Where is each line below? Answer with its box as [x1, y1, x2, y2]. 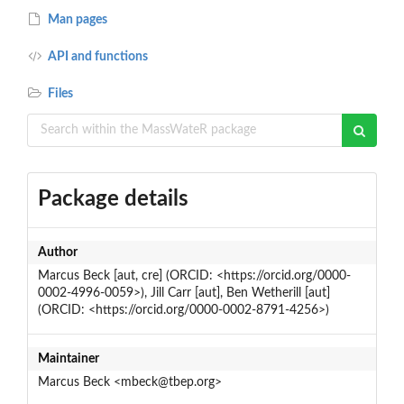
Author [37, 245, 78, 259]
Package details [37, 188, 188, 210]
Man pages [45, 13, 108, 26]
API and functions [45, 50, 149, 63]
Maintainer [37, 352, 99, 365]
